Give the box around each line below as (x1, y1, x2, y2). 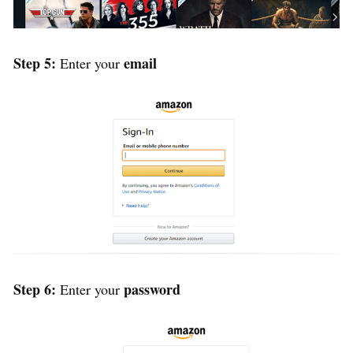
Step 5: (13, 52, 60, 73)
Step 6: (13, 278, 56, 299)
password (124, 278, 180, 299)
